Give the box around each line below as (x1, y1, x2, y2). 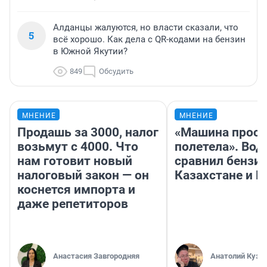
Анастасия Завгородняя (53, 252, 139, 261)
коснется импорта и (17, 182, 135, 197)
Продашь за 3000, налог (17, 125, 159, 140)
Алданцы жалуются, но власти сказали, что (53, 22, 238, 33)
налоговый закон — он (17, 168, 149, 183)
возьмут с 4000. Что (17, 139, 138, 154)
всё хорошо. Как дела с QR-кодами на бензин (53, 34, 246, 45)
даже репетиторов (17, 197, 128, 212)
